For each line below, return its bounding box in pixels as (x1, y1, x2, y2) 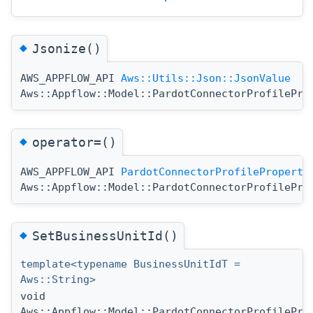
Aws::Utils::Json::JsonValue (121, 72, 291, 85)
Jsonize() (32, 41, 101, 57)
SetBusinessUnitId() (32, 228, 178, 244)
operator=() (32, 135, 117, 150)
